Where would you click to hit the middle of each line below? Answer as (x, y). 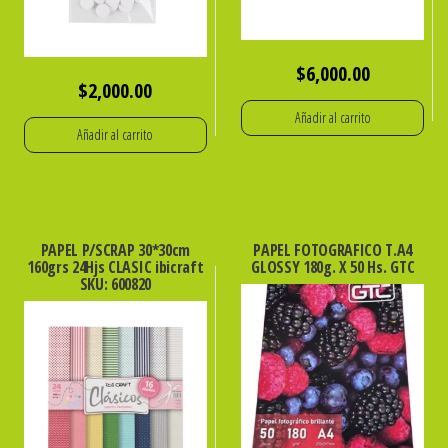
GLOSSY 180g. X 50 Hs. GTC (333, 266)
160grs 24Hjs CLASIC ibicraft (115, 266)
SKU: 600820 (115, 283)
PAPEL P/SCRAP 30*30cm (115, 249)
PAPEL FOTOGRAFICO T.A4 (333, 249)
